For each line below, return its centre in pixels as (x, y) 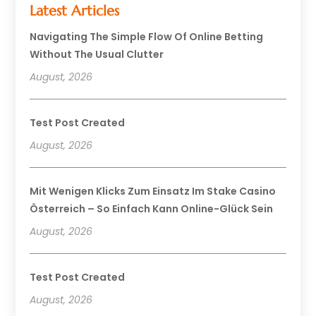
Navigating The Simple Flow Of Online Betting (147, 36)
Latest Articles (75, 11)
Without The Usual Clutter (97, 54)
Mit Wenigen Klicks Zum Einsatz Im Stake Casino (153, 191)
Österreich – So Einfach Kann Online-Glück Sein (152, 208)
